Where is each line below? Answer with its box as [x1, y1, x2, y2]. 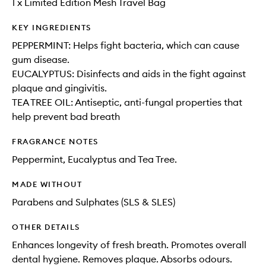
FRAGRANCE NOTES [12, 137, 99, 146]
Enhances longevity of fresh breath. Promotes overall [12, 239, 246, 251]
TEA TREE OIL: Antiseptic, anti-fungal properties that [12, 96, 242, 108]
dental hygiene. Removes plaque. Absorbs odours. [12, 253, 232, 265]
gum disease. [12, 53, 69, 65]
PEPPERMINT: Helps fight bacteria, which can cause [12, 39, 239, 51]
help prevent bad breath [12, 110, 120, 122]
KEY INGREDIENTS [12, 23, 91, 32]
